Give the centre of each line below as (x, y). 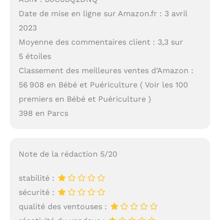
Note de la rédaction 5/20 (68, 154)
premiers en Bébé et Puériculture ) (85, 99)
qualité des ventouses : (64, 207)
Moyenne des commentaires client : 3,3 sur (101, 42)
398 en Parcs (43, 113)
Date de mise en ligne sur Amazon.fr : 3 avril (103, 14)
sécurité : (38, 192)
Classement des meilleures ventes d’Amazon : (106, 71)
